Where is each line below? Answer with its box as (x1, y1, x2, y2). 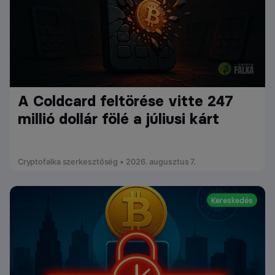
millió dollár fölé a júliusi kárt (17, 109, 219, 128)
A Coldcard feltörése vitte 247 (17, 91, 233, 110)
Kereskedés (211, 195, 254, 206)
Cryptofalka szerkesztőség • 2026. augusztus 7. (17, 157, 196, 166)
